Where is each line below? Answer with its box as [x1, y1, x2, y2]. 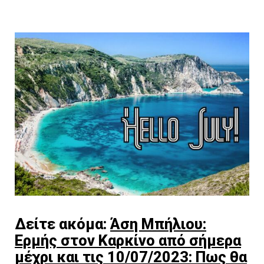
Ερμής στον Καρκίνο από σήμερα [15, 232, 241, 250]
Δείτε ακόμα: [15, 215, 110, 233]
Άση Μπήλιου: [110, 215, 206, 233]
